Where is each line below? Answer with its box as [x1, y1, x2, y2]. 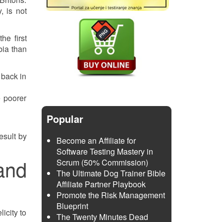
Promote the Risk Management [56, 189, 165, 201]
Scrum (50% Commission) [56, 157, 148, 168]
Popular [46, 111, 83, 126]
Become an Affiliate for [56, 135, 136, 146]
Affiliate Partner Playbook [56, 178, 146, 190]
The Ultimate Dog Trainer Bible [56, 167, 166, 179]
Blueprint [56, 200, 88, 212]
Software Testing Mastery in [56, 146, 153, 157]
